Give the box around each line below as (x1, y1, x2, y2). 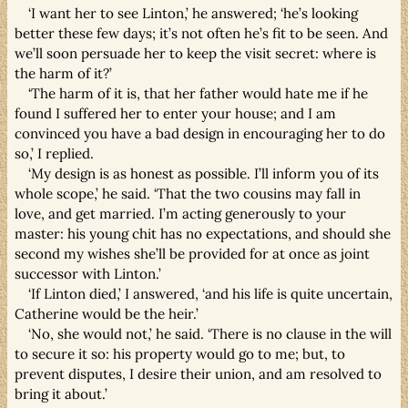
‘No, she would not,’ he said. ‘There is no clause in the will (28, 324, 393, 342)
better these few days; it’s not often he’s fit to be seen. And (15, 24, 388, 42)
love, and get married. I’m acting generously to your (15, 204, 346, 222)
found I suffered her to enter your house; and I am (15, 104, 336, 122)
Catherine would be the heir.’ (15, 304, 199, 322)
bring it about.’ (15, 384, 107, 403)
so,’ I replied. (15, 144, 94, 162)
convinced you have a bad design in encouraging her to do (15, 124, 385, 142)
